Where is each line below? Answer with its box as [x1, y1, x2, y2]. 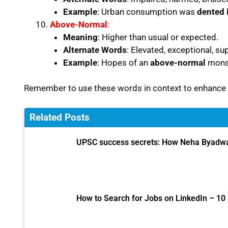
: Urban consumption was [97, 6, 197, 17]
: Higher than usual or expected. [97, 32, 218, 42]
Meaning [63, 32, 98, 42]
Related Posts [30, 111, 90, 123]
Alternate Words [63, 44, 127, 55]
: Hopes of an [97, 57, 150, 68]
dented [196, 6, 224, 17]
